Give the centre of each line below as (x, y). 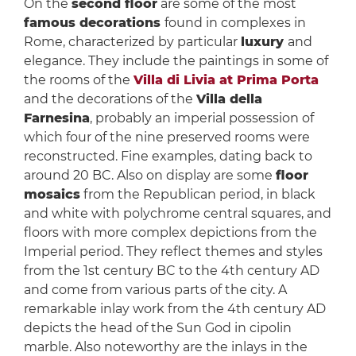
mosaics (52, 195)
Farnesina (56, 118)
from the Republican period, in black (197, 195)
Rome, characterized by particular (132, 42)
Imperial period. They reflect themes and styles (173, 252)
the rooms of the (78, 80)
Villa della (229, 99)
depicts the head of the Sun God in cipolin (157, 328)
